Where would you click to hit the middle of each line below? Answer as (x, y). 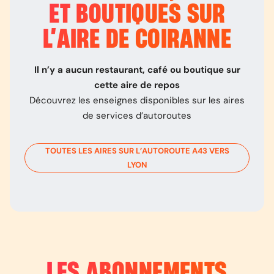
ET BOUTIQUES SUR (137, 15)
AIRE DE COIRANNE (144, 40)
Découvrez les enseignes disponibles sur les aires (137, 100)
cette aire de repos (137, 85)
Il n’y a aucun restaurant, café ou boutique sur (137, 70)
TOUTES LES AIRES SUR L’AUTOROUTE (118, 151)
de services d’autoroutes (137, 116)
